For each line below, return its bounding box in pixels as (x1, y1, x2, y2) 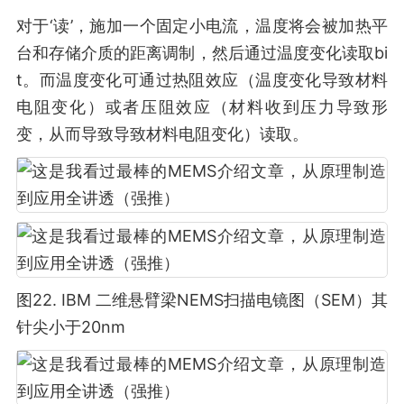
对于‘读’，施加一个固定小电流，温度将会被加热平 (16, 16, 388, 35)
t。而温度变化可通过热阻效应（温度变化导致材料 (16, 70, 388, 89)
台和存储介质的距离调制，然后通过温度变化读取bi (16, 43, 388, 62)
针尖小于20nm (16, 317, 125, 336)
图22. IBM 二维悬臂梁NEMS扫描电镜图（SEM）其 (16, 290, 388, 309)
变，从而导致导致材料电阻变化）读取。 (16, 124, 308, 143)
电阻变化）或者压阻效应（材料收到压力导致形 (16, 97, 388, 116)
